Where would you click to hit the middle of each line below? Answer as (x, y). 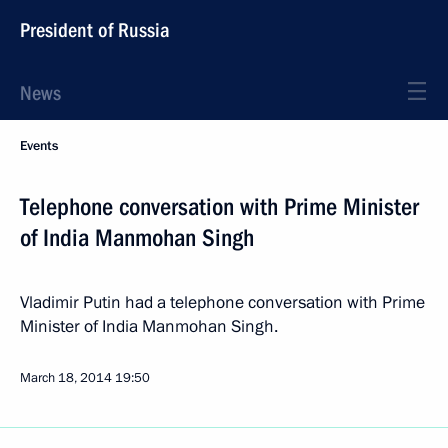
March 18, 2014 (66, 378)
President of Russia (95, 30)
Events (39, 146)
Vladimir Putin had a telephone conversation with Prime (222, 302)
